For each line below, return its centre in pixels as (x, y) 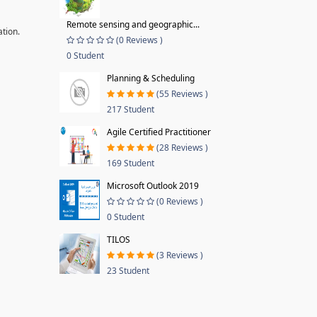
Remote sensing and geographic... (133, 24)
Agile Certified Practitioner (158, 132)
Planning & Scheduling (150, 78)
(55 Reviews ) (182, 94)
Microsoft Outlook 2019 (152, 186)
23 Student (128, 271)
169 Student (130, 163)
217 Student (130, 109)
